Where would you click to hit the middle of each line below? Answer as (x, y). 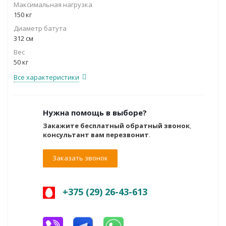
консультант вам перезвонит (96, 135)
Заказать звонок (80, 158)
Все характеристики (46, 77)
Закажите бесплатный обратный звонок (116, 126)
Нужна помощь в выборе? (95, 112)
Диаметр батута (40, 28)
